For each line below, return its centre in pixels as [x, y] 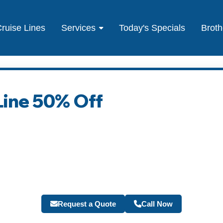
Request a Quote [87, 204]
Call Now [157, 204]
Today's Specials [152, 28]
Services [79, 28]
